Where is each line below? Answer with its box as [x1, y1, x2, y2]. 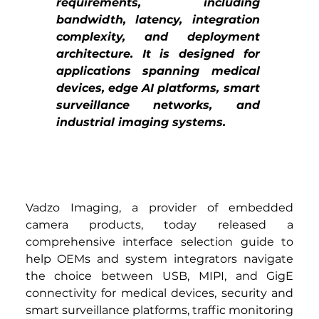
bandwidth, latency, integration [56, 12, 260, 26]
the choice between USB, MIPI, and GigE [25, 269, 294, 283]
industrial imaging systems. [56, 115, 226, 129]
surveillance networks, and [56, 98, 260, 112]
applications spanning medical [56, 63, 260, 78]
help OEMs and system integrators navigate [25, 252, 294, 266]
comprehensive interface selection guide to [25, 235, 294, 249]
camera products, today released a [25, 218, 294, 232]
